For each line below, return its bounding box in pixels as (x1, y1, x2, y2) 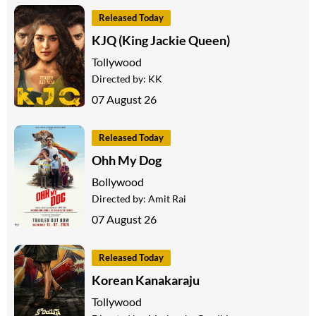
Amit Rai (148, 192, 186, 205)
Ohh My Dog (92, 152, 162, 168)
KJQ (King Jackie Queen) (92, 32, 230, 48)
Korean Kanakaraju (92, 272, 200, 288)
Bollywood (92, 174, 144, 188)
